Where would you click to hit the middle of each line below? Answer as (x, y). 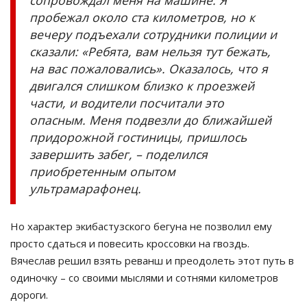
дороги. (29, 295)
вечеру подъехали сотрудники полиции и (153, 35)
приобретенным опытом (102, 172)
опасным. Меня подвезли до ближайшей (150, 120)
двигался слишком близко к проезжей (142, 86)
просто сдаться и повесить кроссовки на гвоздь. (130, 244)
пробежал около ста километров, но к (142, 17)
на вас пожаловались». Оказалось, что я (149, 69)
